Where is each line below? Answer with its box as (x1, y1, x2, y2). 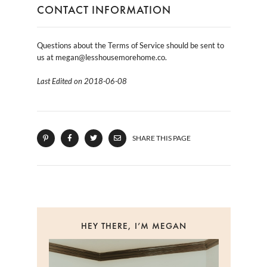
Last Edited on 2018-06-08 (36, 76, 127, 86)
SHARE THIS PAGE (132, 133, 191, 142)
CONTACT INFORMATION (36, 2, 171, 17)
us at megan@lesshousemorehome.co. (36, 52, 167, 62)
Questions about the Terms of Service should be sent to (36, 40, 224, 50)
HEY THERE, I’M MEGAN (80, 219, 187, 232)
